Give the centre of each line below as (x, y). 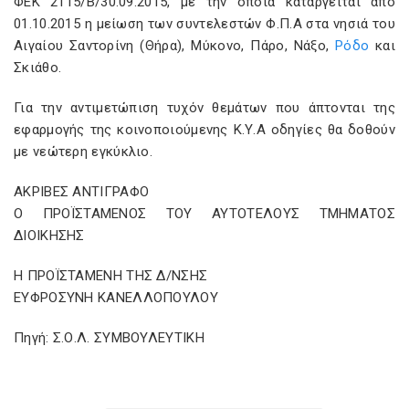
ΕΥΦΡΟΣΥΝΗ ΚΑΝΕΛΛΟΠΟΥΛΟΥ (116, 298)
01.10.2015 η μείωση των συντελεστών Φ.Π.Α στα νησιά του (204, 24)
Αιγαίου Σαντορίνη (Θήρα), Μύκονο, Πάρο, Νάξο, (175, 46)
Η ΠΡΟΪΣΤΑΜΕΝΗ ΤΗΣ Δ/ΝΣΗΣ (111, 276)
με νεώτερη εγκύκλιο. (84, 152)
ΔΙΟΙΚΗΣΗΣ (49, 236)
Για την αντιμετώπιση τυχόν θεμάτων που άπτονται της (204, 108)
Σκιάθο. (38, 68)
